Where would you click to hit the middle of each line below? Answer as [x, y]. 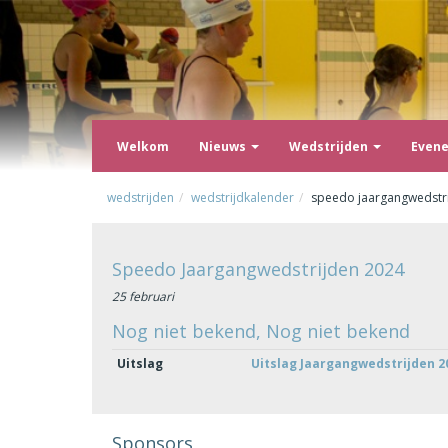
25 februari [143, 296]
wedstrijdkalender [242, 197]
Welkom [143, 146]
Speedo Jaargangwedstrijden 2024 [258, 269]
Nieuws [224, 146]
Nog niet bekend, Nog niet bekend [261, 330]
